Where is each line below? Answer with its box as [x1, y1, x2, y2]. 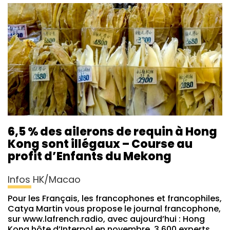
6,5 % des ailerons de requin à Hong [8, 124, 217, 140]
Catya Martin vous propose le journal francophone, [8, 203, 221, 215]
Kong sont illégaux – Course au [8, 136, 193, 152]
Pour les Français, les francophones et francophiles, [8, 193, 222, 205]
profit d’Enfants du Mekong [8, 148, 171, 165]
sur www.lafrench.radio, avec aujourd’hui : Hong [8, 213, 205, 225]
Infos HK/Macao [8, 173, 81, 186]
